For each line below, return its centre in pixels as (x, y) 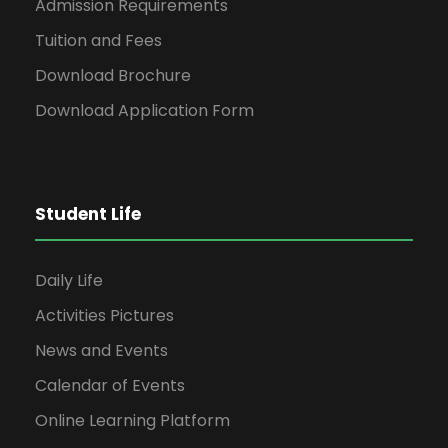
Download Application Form (144, 111)
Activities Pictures (104, 316)
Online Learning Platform (132, 421)
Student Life (88, 214)
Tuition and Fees (98, 41)
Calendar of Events (110, 386)
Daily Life (69, 281)
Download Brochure (113, 76)
